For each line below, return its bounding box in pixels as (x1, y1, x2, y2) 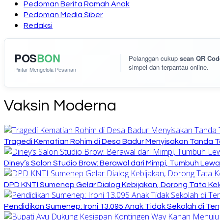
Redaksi (24, 22, 53, 29)
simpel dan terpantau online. (129, 62, 209, 72)
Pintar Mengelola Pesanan (14, 65, 76, 73)
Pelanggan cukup (129, 54, 180, 63)
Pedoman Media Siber (24, 11, 103, 19)
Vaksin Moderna (4, 98, 116, 114)
